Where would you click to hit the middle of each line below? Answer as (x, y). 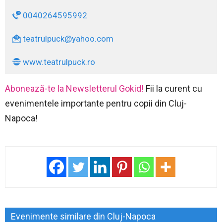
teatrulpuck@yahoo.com (68, 39)
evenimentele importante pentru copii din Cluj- (96, 104)
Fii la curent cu (173, 89)
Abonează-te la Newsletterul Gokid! (74, 89)
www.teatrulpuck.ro (58, 62)
